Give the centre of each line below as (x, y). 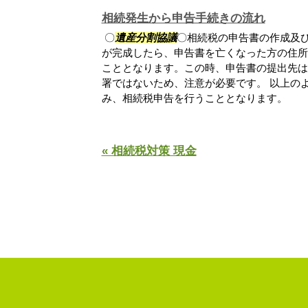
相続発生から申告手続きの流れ (183, 18)
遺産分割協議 (145, 37)
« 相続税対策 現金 (149, 151)
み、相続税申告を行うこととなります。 (194, 98)
